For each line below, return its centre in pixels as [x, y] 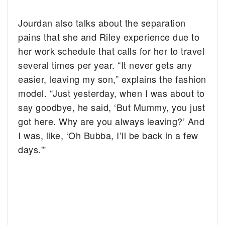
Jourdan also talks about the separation [102, 22]
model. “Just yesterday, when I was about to [111, 93]
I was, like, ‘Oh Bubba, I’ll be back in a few [108, 135]
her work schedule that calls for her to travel [111, 50]
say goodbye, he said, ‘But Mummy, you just [112, 107]
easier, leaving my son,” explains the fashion [112, 79]
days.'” [32, 149]
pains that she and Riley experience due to [109, 36]
